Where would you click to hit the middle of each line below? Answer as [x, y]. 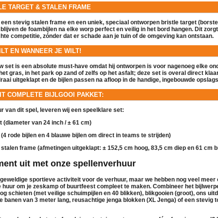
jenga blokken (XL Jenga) [141, 200]
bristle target [179, 22]
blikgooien [159, 193]
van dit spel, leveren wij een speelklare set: [64, 110]
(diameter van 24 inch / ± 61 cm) [47, 122]
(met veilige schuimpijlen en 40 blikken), [89, 193]
